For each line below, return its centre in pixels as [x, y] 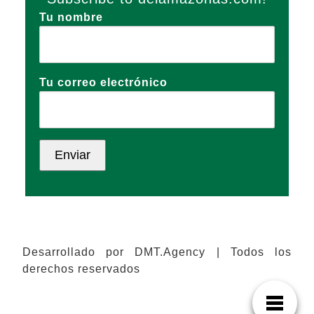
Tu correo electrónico [103, 82]
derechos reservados [81, 269]
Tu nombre [71, 17]
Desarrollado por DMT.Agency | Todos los [157, 252]
